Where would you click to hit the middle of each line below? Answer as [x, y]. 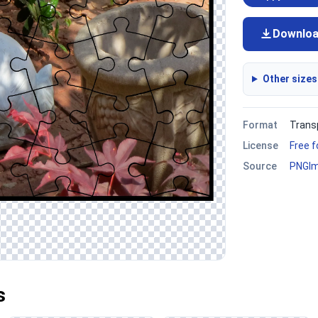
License [261, 146]
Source [260, 166]
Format [260, 125]
